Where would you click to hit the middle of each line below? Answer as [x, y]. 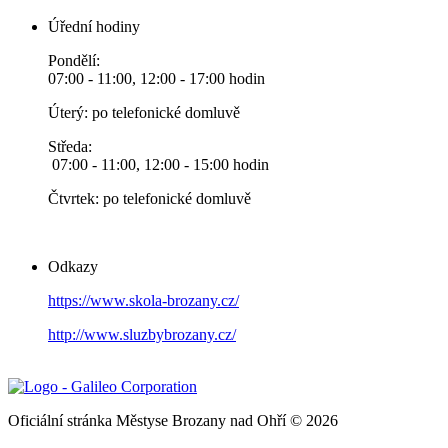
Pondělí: [74, 60]
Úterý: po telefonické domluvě [144, 112]
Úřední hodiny [94, 26]
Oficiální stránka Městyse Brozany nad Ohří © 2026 [173, 420]
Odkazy [73, 266]
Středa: [70, 146]
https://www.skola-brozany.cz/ [143, 300]
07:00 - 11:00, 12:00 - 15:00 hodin [158, 164]
